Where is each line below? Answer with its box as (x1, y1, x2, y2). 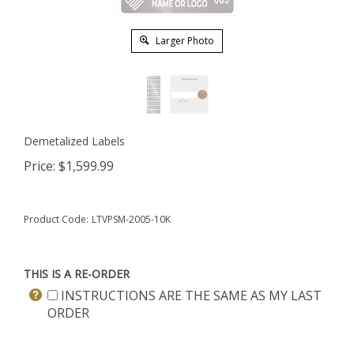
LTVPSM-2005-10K (92, 213, 171, 226)
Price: (24, 157, 55, 175)
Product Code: (24, 213, 88, 226)
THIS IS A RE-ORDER (24, 266, 130, 281)
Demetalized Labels (24, 134, 125, 149)
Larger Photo (153, 34, 214, 47)
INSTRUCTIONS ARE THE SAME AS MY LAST (58, 287, 322, 304)
